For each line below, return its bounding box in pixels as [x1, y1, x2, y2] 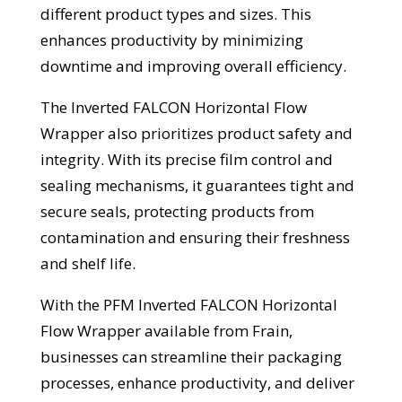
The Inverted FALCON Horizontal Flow [39, 97, 307, 118]
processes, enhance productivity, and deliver [39, 372, 354, 394]
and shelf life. [39, 253, 135, 275]
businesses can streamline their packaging [39, 346, 342, 368]
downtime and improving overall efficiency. [39, 56, 346, 77]
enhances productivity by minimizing [39, 30, 303, 51]
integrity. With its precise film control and [39, 149, 333, 170]
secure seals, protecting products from [39, 201, 314, 223]
